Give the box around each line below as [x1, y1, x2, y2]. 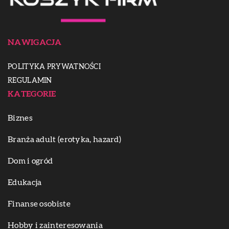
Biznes [8, 114, 33, 123]
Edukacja [8, 178, 42, 187]
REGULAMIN [8, 77, 52, 85]
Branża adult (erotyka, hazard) [8, 135, 121, 144]
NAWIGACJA [8, 38, 62, 47]
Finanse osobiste [8, 200, 71, 209]
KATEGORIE [8, 90, 56, 99]
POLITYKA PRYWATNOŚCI [8, 63, 101, 71]
